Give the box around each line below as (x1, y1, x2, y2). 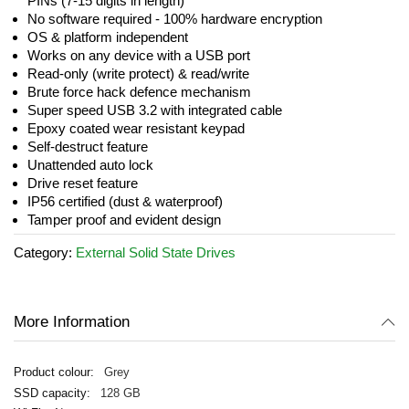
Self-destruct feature (27, 139, 148, 154)
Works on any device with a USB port (27, 47, 250, 63)
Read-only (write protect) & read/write (27, 66, 249, 81)
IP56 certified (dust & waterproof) (27, 194, 223, 209)
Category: (14, 245, 76, 260)
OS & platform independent (27, 29, 188, 45)
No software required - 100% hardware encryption (27, 11, 322, 26)
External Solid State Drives (76, 245, 236, 260)
